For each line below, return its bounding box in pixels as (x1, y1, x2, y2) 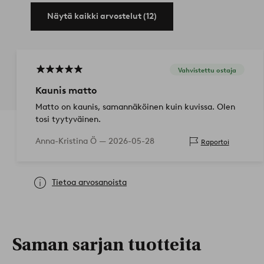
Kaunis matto (35, 85, 97, 97)
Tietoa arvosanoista (52, 177, 127, 188)
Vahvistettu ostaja (177, 65, 236, 74)
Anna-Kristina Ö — (35, 136, 108, 147)
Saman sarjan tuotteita (12, 235, 201, 256)
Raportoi (200, 137, 229, 146)
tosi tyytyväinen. (35, 114, 101, 125)
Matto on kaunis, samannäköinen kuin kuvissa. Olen (35, 102, 235, 113)
